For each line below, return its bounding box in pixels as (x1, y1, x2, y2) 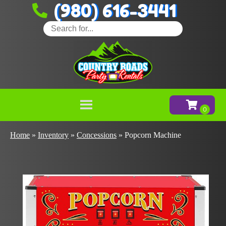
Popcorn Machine (125, 130, 181, 139)
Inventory (38, 130, 69, 139)
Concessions (77, 130, 117, 139)
